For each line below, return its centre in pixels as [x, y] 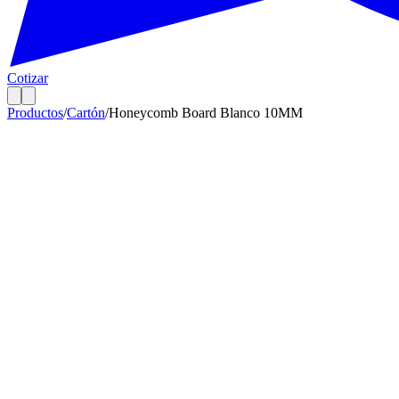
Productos [35, 113]
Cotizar [28, 78]
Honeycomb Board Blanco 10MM [206, 113]
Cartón [86, 113]
